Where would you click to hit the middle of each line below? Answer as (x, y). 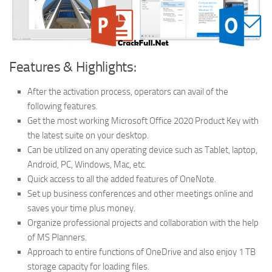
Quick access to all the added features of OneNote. (122, 179)
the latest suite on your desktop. (88, 136)
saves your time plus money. (81, 209)
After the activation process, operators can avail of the (128, 92)
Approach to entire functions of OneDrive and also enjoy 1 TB (141, 252)
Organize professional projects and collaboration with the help (143, 223)
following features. (63, 107)
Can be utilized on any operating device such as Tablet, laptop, (142, 150)
